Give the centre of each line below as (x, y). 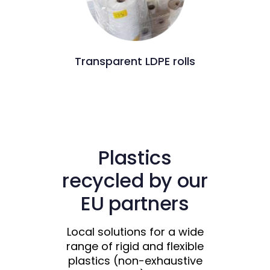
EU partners (135, 203)
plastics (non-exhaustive (135, 260)
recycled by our (135, 180)
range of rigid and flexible (135, 246)
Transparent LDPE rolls (135, 61)
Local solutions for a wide (135, 231)
